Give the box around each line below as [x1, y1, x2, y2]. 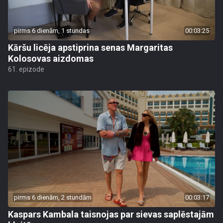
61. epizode [8, 65, 44, 73]
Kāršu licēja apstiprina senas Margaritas [8, 42, 173, 53]
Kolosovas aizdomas [8, 53, 94, 64]
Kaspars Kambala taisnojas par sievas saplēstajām [8, 209, 214, 220]
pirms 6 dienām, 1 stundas [14, 27, 90, 34]
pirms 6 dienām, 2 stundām [14, 194, 92, 201]
